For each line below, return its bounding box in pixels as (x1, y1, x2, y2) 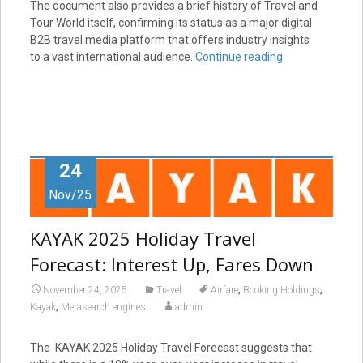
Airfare (210, 284, 238, 296)
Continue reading (194, 49, 283, 63)
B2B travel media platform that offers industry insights (29, 32, 310, 46)
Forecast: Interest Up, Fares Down (29, 251, 314, 276)
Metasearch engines (60, 301, 146, 313)
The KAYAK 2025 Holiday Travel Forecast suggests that (29, 340, 312, 354)
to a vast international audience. (29, 49, 195, 63)
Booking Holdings (242, 284, 320, 296)
